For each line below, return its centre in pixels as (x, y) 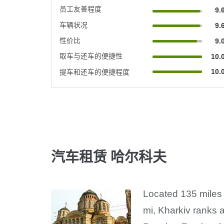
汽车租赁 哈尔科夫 (109, 157)
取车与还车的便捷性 (91, 56)
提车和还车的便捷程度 (94, 72)
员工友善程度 (80, 9)
